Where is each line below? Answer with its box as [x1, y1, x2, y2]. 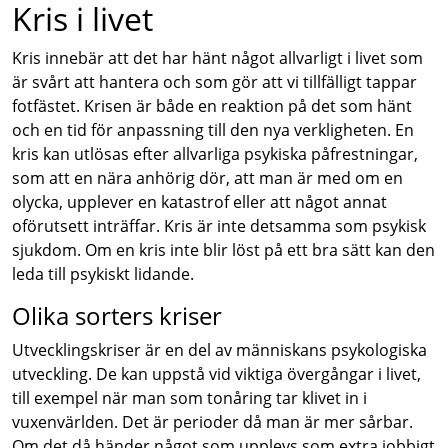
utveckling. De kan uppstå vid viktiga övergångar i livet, [12, 363, 421, 385]
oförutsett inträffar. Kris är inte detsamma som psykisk [12, 215, 426, 237]
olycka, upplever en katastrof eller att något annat [12, 191, 387, 213]
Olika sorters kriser [12, 299, 222, 332]
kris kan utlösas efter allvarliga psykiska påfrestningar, [12, 143, 418, 165]
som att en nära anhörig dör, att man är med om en [12, 167, 403, 189]
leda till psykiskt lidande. [12, 263, 194, 285]
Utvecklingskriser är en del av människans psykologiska [12, 339, 427, 361]
